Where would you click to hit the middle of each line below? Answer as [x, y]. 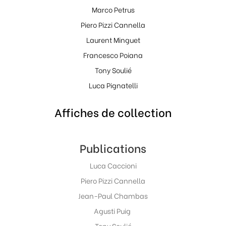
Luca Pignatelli [113, 85]
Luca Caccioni [113, 165]
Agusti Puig [113, 210]
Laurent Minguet [113, 39]
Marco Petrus [113, 9]
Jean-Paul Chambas [113, 195]
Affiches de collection [113, 112]
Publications [113, 148]
